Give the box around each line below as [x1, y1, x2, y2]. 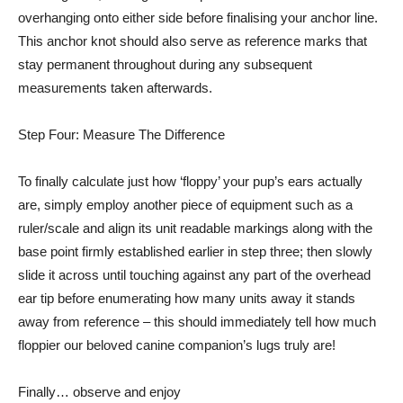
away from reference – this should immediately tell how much [18, 314, 376, 329]
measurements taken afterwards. [18, 80, 212, 95]
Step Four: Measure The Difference [18, 127, 225, 142]
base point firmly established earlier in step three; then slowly [18, 244, 372, 259]
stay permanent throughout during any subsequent [18, 57, 312, 72]
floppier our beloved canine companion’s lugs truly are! [18, 337, 336, 353]
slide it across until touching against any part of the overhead [18, 267, 371, 282]
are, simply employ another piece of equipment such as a [18, 197, 353, 212]
